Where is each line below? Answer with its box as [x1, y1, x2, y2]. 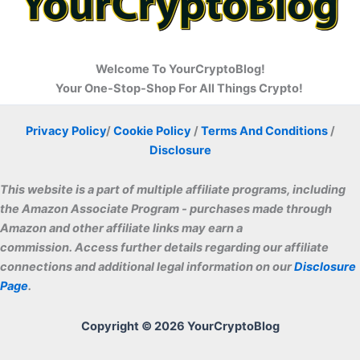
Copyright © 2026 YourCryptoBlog [80, 319, 280, 333]
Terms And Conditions [200, 123, 328, 138]
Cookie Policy [112, 123, 191, 138]
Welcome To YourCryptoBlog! [95, 61, 265, 76]
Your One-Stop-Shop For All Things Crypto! [55, 80, 305, 96]
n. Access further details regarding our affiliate [62, 240, 329, 256]
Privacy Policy [25, 123, 106, 138]
